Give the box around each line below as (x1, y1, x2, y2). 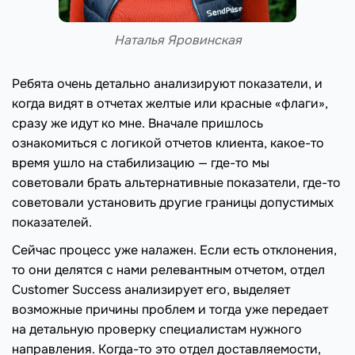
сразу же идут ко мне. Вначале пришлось (12, 114, 263, 132)
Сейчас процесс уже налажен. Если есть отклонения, (12, 241, 337, 258)
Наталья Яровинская (113, 31, 242, 48)
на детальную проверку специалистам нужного (12, 320, 302, 338)
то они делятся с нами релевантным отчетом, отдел (12, 261, 325, 278)
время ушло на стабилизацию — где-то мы (12, 154, 269, 171)
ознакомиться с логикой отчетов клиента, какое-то (12, 134, 324, 151)
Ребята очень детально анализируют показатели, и (12, 74, 323, 92)
